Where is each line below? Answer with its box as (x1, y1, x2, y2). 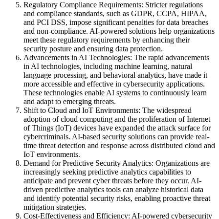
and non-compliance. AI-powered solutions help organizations (23, 27, 215, 36)
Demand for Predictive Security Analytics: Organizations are (23, 159, 210, 168)
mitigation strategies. (23, 203, 87, 212)
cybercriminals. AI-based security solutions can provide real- (23, 132, 209, 141)
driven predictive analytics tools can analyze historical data (23, 185, 203, 194)
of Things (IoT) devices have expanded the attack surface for (23, 124, 211, 132)
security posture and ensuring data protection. (23, 44, 163, 53)
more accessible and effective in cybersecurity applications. (23, 80, 205, 88)
